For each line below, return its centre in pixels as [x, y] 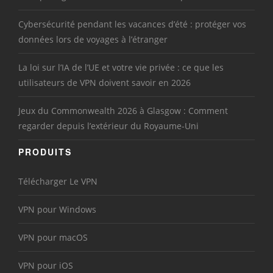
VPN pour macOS [53, 238]
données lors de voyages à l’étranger [93, 40]
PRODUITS [45, 152]
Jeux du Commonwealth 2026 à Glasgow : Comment [123, 111]
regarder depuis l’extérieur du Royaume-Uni [108, 126]
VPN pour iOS [46, 266]
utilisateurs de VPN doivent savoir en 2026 [105, 83]
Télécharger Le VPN [58, 182]
